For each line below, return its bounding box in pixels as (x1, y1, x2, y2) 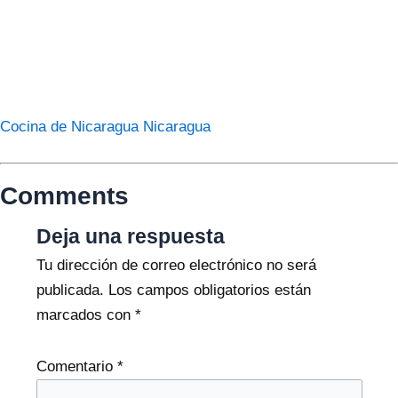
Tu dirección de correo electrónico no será (36, 257, 316, 275)
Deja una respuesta (36, 225, 225, 249)
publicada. (36, 282, 104, 299)
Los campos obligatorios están (107, 282, 311, 299)
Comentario (36, 357, 117, 375)
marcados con (36, 306, 135, 324)
